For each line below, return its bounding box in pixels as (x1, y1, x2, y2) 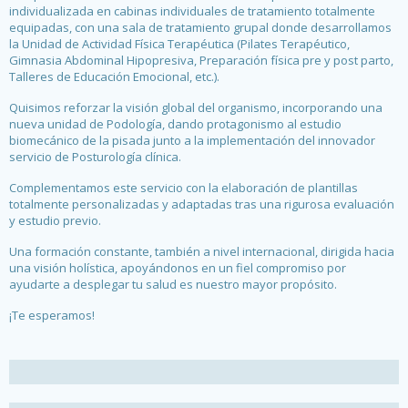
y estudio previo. (9, 212, 101, 229)
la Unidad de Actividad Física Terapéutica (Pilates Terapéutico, (9, 36, 350, 52)
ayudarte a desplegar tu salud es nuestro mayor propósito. (9, 276, 337, 292)
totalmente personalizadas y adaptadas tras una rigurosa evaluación (9, 196, 394, 212)
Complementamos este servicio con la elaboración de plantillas (9, 179, 358, 196)
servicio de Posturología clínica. (9, 148, 181, 165)
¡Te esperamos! (9, 307, 95, 323)
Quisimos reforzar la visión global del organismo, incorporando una (9, 99, 382, 116)
